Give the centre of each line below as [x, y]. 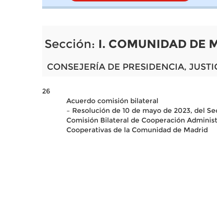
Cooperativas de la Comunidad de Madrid [137, 130]
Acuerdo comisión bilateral [112, 101]
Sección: [71, 44]
